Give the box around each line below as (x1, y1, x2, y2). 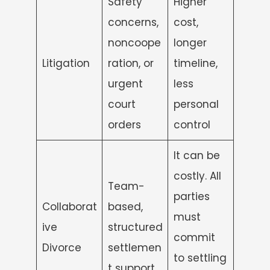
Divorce (42, 240, 81, 255)
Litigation (42, 55, 90, 71)
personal (173, 96, 219, 111)
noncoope (107, 35, 161, 50)
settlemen (107, 240, 162, 255)
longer (173, 35, 207, 50)
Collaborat (42, 199, 97, 214)
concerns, (107, 14, 159, 30)
